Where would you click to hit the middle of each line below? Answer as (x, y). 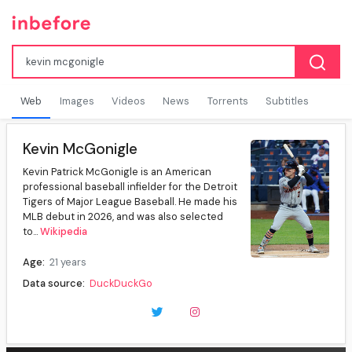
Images (77, 101)
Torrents (227, 101)
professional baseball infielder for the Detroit (130, 187)
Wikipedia (64, 232)
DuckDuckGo (121, 284)
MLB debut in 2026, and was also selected (123, 217)
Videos (128, 101)
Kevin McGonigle (80, 149)
